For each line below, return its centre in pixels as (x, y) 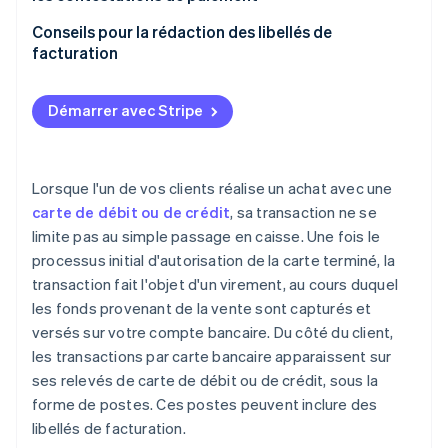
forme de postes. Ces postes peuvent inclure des (205, 404)
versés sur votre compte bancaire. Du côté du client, (213, 332)
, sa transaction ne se (303, 212)
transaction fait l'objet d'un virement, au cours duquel (215, 284)
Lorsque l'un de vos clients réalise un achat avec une (212, 188)
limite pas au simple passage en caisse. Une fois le (206, 236)
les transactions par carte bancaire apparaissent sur (212, 356)
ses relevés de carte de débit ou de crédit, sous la (205, 380)
